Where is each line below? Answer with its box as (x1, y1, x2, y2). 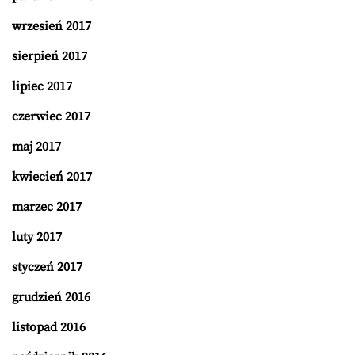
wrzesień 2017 (12, 18, 91, 34)
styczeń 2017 (12, 259, 82, 275)
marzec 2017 (12, 199, 82, 215)
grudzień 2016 (12, 289, 90, 305)
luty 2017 (12, 229, 62, 245)
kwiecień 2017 (12, 169, 92, 185)
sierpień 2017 (12, 48, 87, 64)
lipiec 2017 (12, 78, 72, 94)
